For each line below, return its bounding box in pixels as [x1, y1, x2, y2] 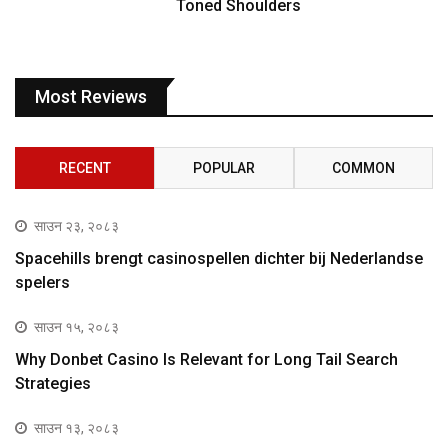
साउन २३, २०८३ [34, 218, 119, 235]
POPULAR [192, 160, 255, 177]
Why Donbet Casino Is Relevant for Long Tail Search [15, 350, 398, 370]
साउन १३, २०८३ [34, 420, 119, 437]
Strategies [15, 374, 91, 394]
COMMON [331, 160, 395, 177]
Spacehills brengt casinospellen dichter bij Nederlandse [15, 249, 423, 269]
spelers [15, 273, 70, 293]
